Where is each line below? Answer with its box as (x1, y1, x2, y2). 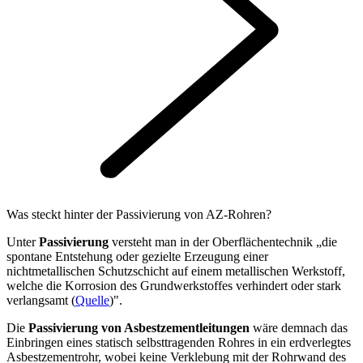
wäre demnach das (253, 320, 348, 335)
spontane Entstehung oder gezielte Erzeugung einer (6, 249, 268, 263)
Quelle (75, 293, 109, 307)
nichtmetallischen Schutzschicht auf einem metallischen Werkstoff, (6, 263, 345, 278)
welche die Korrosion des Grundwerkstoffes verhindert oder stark (6, 278, 341, 293)
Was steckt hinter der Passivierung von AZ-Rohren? (6, 207, 271, 221)
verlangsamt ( (6, 293, 75, 307)
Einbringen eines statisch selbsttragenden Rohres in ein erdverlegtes (6, 335, 351, 349)
